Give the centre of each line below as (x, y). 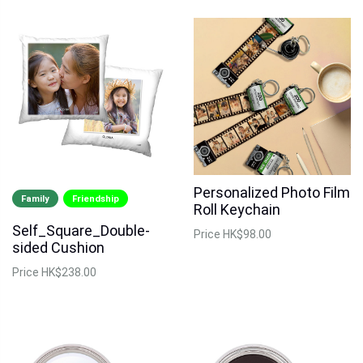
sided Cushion (58, 247)
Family (36, 199)
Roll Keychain (237, 209)
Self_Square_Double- (81, 230)
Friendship (96, 199)
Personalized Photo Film (272, 192)
